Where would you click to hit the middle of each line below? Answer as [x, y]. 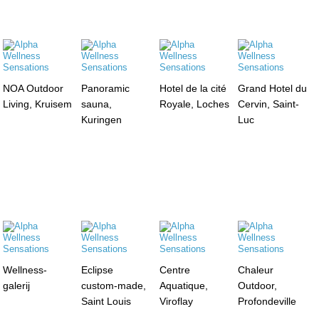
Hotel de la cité [193, 88]
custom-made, [114, 285]
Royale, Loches [194, 104]
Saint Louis [106, 301]
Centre [174, 270]
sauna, [97, 104]
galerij [17, 285]
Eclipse [98, 270]
